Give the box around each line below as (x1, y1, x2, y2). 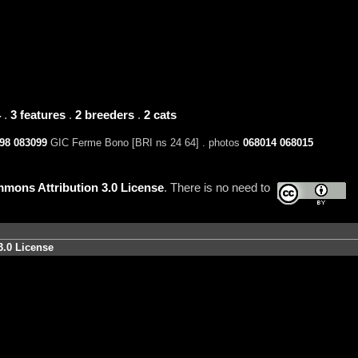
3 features (10, 108, 66, 121)
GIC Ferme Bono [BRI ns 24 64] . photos (46, 137, 243, 149)
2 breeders (74, 108, 134, 121)
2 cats (143, 108, 177, 121)
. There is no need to (163, 181, 270, 194)
